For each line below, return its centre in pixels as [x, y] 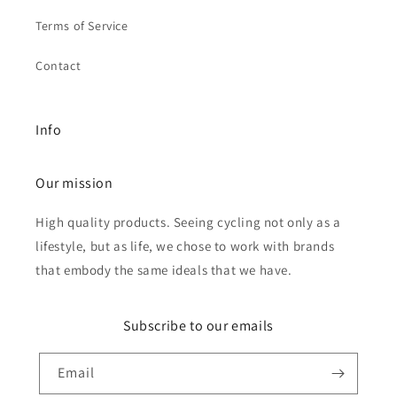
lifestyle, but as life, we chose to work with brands [185, 246]
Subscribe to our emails [198, 326]
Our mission [74, 183]
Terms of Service [82, 26]
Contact [58, 66]
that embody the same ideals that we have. [164, 270]
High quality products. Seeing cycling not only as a [188, 222]
